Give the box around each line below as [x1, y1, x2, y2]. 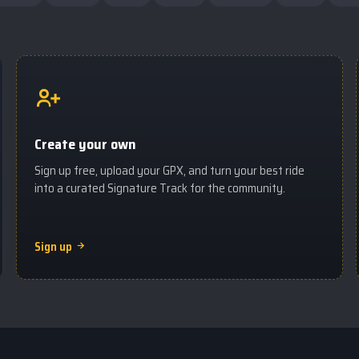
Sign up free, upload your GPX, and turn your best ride [34, 161, 305, 180]
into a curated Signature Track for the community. [34, 179, 285, 198]
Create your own [34, 133, 136, 155]
